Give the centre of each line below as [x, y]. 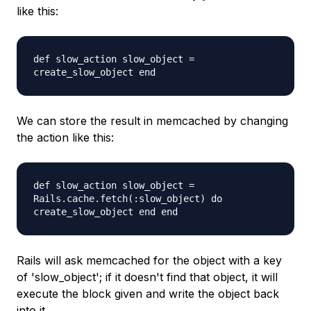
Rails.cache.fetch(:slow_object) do [128, 199]
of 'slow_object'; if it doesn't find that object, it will [147, 277]
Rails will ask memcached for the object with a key [149, 261]
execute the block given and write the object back [148, 294]
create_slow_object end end [106, 212]
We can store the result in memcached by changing [152, 121]
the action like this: [65, 138]
